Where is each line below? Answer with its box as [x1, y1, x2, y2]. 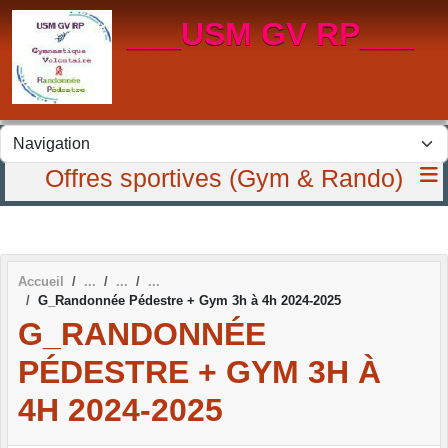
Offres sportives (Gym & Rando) [45, 164, 403, 192]
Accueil [18, 274, 64, 289]
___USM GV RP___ [127, 16, 414, 52]
